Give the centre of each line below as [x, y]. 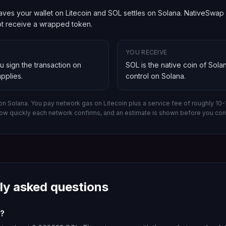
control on [143, 76]
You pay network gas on [67, 103]
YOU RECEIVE [147, 52]
